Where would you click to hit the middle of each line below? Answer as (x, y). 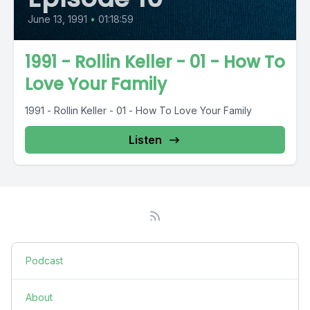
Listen (145, 140)
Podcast (44, 261)
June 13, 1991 (57, 19)
